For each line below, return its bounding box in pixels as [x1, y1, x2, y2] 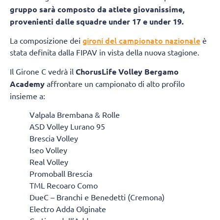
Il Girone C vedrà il [10, 66, 76, 76]
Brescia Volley [29, 133, 78, 143]
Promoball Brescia [29, 168, 92, 179]
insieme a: [10, 90, 45, 101]
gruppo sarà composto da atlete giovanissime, [10, 3, 185, 14]
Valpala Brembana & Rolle [29, 110, 120, 120]
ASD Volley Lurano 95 [29, 121, 105, 132]
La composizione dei [10, 35, 82, 46]
